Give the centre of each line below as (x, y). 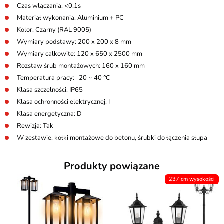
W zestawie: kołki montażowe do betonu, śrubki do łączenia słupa (112, 138)
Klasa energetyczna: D (49, 114)
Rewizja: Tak (35, 126)
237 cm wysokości (192, 179)
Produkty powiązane (112, 166)
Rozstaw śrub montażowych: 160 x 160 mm (81, 66)
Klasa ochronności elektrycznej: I (63, 102)
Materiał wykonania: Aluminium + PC (70, 18)
